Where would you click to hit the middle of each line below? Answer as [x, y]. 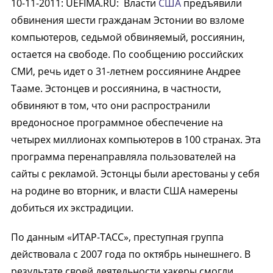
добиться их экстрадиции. [72, 208]
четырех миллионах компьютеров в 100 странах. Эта [136, 140]
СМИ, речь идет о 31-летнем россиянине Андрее [126, 71]
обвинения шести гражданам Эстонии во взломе [127, 20]
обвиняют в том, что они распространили [110, 105]
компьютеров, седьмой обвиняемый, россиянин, [128, 37]
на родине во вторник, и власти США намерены [124, 191]
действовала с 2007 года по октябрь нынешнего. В [130, 254]
